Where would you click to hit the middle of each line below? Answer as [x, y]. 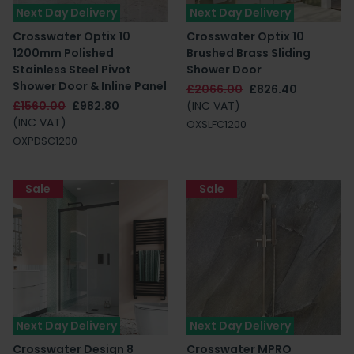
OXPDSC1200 [45, 141]
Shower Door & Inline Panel [90, 86]
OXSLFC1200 [217, 124]
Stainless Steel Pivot [72, 70]
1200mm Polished [63, 53]
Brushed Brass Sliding [249, 53]
